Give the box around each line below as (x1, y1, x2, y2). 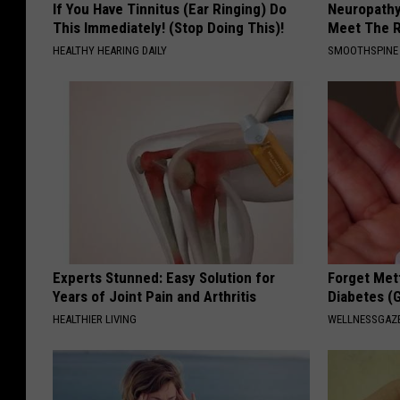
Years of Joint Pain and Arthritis (53, 287, 256, 306)
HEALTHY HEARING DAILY (53, 44, 167, 58)
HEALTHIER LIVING (53, 312, 137, 327)
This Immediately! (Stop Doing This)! (53, 19, 284, 37)
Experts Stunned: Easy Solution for (53, 269, 275, 287)
